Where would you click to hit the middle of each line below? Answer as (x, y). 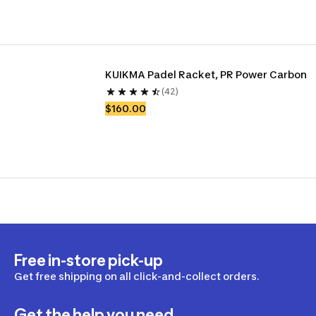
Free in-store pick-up (89, 260)
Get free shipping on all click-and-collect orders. (137, 276)
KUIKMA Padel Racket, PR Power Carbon (206, 74)
